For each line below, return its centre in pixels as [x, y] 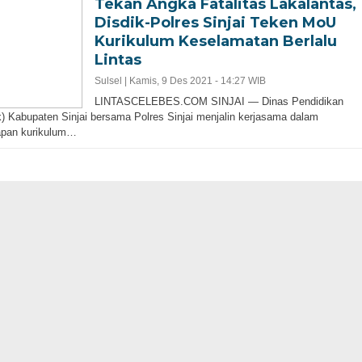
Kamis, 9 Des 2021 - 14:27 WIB [197, 80]
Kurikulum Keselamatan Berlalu [215, 41]
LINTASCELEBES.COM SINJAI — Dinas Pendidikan [219, 101]
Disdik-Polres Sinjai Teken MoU [215, 22]
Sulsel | [112, 80]
